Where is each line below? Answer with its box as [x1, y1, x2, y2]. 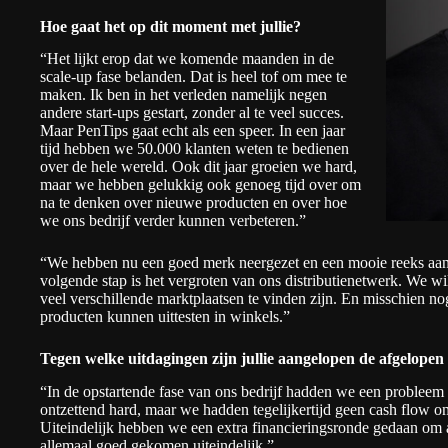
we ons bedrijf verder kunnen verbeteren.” [40, 212, 306, 230]
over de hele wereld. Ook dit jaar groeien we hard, [40, 158, 357, 176]
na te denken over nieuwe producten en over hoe [40, 194, 347, 212]
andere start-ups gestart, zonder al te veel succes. [40, 104, 344, 122]
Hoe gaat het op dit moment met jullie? [40, 17, 301, 35]
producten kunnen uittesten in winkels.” [40, 308, 290, 326]
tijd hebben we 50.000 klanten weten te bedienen [40, 140, 349, 158]
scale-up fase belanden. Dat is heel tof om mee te [40, 68, 347, 86]
